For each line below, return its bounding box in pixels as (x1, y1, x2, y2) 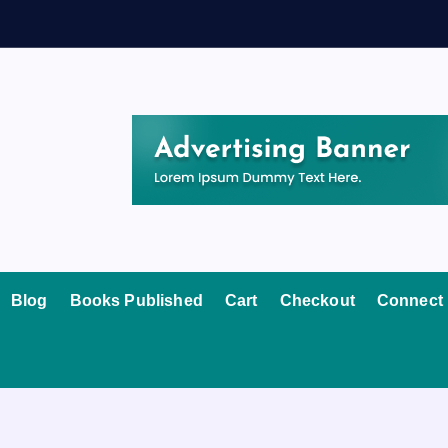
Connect (376, 292, 443, 309)
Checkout (279, 292, 355, 309)
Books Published (69, 292, 203, 309)
